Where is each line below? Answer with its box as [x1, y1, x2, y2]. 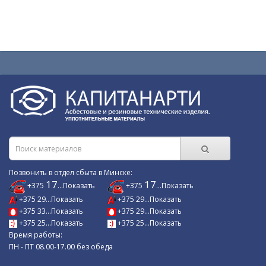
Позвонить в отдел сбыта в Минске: [9, 167, 132, 178]
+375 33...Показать [17, 205, 83, 216]
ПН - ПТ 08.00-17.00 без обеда [9, 241, 113, 252]
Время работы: [9, 229, 62, 240]
